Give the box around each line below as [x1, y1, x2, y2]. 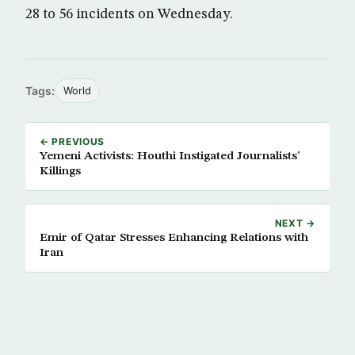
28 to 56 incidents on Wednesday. [25, 7, 233, 22]
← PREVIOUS [40, 136, 105, 148]
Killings [40, 165, 81, 178]
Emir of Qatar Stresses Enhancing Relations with [40, 231, 308, 245]
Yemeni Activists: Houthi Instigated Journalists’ [40, 150, 300, 163]
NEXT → [274, 217, 315, 230]
